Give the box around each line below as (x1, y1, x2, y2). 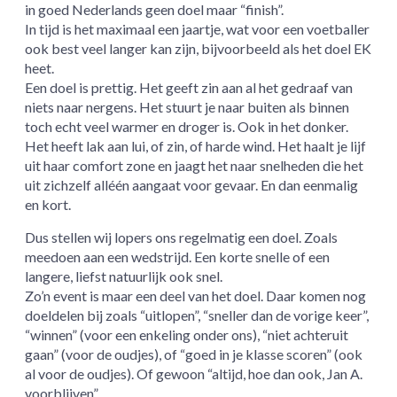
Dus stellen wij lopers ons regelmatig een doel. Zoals (25, 229, 339, 246)
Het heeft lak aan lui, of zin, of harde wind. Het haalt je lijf (25, 137, 367, 155)
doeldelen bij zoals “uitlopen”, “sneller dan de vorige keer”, (25, 307, 370, 324)
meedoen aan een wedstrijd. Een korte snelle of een (25, 248, 331, 266)
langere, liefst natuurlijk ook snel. (25, 268, 223, 285)
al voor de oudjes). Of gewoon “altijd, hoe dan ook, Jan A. (25, 365, 363, 383)
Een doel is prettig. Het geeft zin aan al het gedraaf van (25, 79, 354, 97)
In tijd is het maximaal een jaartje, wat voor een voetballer (25, 20, 370, 38)
